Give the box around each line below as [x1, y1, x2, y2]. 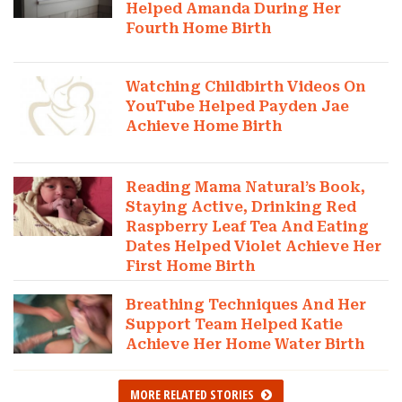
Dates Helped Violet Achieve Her [126, 238, 382, 256]
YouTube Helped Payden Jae [126, 97, 350, 115]
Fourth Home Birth [126, 19, 272, 37]
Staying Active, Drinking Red [126, 198, 357, 216]
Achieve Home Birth [126, 117, 283, 135]
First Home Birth [126, 258, 256, 275]
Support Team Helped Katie [126, 316, 344, 334]
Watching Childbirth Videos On [126, 77, 367, 95]
